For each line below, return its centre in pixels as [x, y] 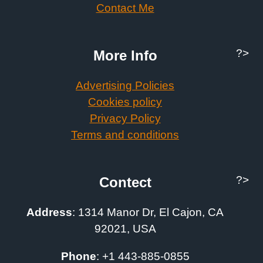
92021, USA [125, 229]
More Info [125, 56]
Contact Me [125, 8]
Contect [125, 183]
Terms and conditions [125, 135]
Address [49, 213]
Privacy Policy [125, 119]
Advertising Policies [125, 86]
